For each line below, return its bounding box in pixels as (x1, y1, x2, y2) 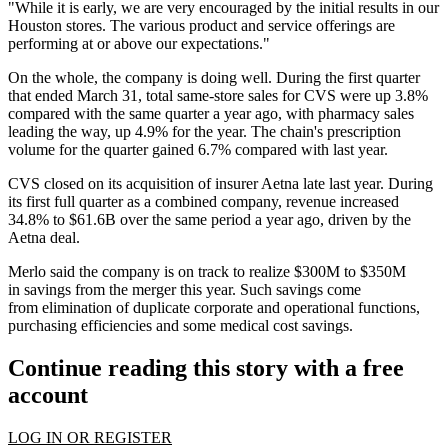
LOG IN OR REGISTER (8, 428, 172, 446)
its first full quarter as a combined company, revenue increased (8, 192, 399, 210)
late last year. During (299, 174, 433, 192)
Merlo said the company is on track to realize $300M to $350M (8, 262, 406, 280)
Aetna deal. (8, 228, 80, 246)
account (8, 381, 88, 408)
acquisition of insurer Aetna (126, 174, 299, 192)
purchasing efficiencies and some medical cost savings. (8, 316, 353, 334)
